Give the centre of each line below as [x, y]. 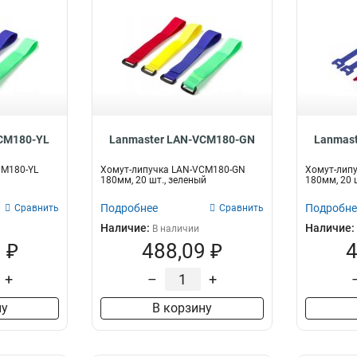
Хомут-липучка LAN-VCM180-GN [173, 170]
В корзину [182, 308]
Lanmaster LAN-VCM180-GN [182, 139]
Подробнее [129, 208]
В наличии [176, 229]
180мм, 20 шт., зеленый [154, 180]
